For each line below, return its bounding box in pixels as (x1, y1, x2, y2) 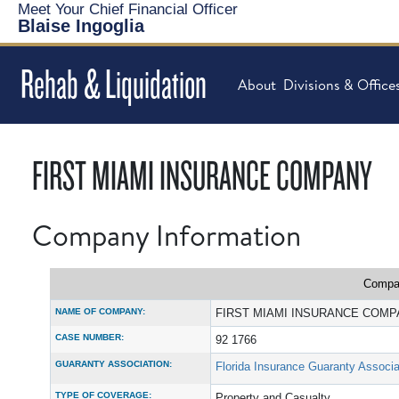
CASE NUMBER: (55, 331, 124, 342)
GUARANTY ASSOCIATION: (55, 358, 172, 369)
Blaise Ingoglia (18, 15, 144, 36)
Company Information (32, 215, 301, 255)
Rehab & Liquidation (20, 62, 207, 107)
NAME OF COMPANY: (55, 305, 145, 316)
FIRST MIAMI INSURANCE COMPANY (32, 154, 372, 199)
